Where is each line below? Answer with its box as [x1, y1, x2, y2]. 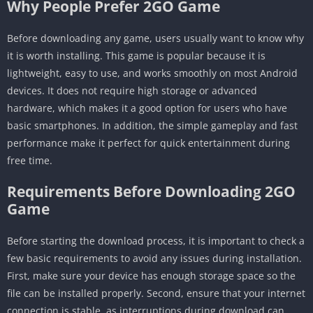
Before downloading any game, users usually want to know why [7, 31, 304, 45]
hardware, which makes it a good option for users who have [7, 101, 287, 115]
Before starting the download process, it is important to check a [7, 234, 305, 248]
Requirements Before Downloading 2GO [7, 182, 296, 202]
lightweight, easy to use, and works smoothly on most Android [7, 66, 298, 80]
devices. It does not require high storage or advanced [7, 84, 257, 98]
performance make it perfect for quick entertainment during [7, 136, 290, 150]
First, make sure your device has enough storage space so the [7, 269, 296, 283]
